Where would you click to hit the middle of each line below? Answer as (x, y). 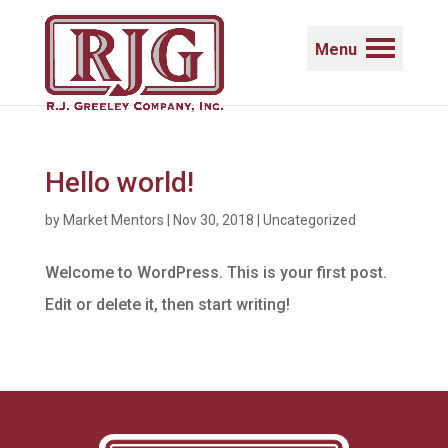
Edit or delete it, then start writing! (167, 304)
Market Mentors (113, 220)
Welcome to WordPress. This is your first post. (215, 272)
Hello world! (119, 182)
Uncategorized (309, 220)
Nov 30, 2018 (213, 220)
